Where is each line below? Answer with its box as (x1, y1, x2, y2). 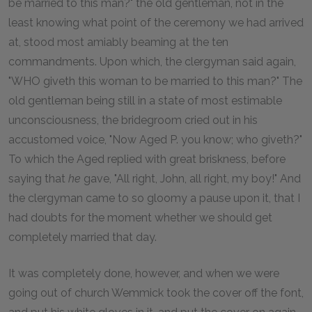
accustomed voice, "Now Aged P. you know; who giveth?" (8, 133, 302, 146)
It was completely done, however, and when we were (8, 267, 279, 280)
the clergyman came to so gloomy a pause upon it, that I (8, 192, 300, 205)
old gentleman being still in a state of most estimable (8, 94, 282, 107)
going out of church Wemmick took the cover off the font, (8, 286, 304, 299)
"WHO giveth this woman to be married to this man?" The (8, 75, 302, 88)
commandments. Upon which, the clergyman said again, (8, 55, 296, 68)
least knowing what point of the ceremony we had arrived (8, 16, 304, 29)
